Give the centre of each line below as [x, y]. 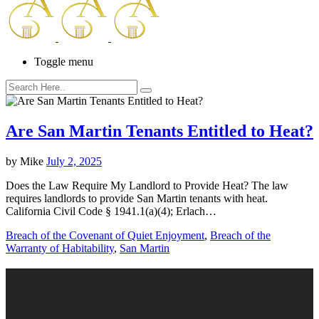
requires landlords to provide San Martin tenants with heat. [138, 198]
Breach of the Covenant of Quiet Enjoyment [105, 235]
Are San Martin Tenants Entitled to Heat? [159, 131]
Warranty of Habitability [60, 248]
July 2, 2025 [74, 161]
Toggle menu [64, 62]
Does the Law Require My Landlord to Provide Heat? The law [147, 185]
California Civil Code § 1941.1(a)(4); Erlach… [111, 211]
